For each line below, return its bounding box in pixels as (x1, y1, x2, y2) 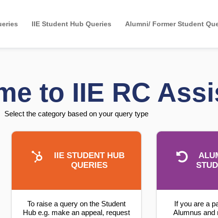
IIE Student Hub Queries (32, 20, 111, 28)
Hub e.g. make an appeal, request (22, 208, 130, 217)
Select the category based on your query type (4, 109, 148, 118)
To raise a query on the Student (27, 200, 126, 208)
